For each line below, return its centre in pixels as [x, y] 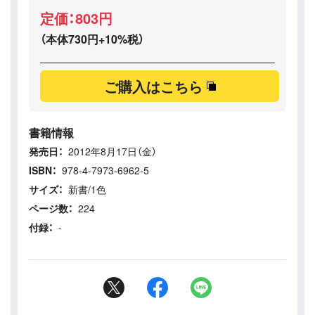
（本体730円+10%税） [92, 39]
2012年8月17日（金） [112, 152]
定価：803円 [76, 18]
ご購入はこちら [153, 86]
